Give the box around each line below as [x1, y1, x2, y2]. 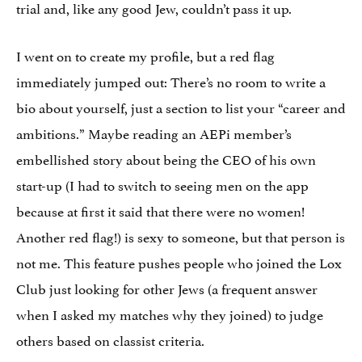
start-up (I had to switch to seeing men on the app [16, 173, 309, 195]
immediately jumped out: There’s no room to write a [16, 69, 326, 91]
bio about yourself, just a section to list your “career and [16, 95, 346, 117]
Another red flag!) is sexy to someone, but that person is [16, 225, 345, 246]
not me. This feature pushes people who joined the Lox [16, 250, 342, 272]
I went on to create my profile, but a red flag [16, 44, 275, 65]
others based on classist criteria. [16, 328, 204, 350]
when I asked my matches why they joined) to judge [16, 302, 323, 324]
